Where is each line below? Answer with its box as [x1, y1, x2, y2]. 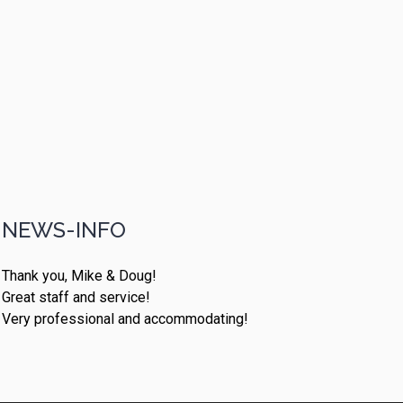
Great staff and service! [2, 288, 150, 306]
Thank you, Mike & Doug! [2, 266, 157, 284]
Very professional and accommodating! [2, 309, 248, 327]
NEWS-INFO [2, 216, 126, 243]
